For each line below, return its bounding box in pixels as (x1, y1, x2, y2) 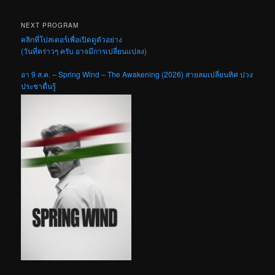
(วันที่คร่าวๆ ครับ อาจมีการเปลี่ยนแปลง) (21, 45, 147, 56)
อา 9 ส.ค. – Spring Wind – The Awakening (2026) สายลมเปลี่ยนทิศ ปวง (21, 69, 254, 80)
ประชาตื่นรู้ (21, 80, 56, 91)
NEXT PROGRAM (21, 20, 79, 29)
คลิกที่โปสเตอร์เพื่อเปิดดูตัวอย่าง (21, 33, 123, 44)
